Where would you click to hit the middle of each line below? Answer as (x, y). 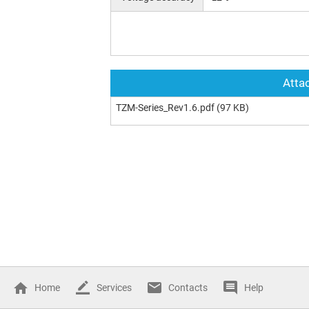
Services (114, 288)
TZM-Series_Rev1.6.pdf (165, 107)
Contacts (188, 288)
